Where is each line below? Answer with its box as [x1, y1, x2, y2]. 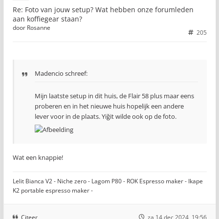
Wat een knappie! [13, 153, 63, 162]
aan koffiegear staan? [13, 14, 82, 23]
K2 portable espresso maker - [13, 186, 93, 195]
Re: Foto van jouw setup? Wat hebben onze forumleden [13, 4, 194, 14]
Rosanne [27, 23, 50, 32]
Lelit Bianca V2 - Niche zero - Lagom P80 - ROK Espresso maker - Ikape [13, 176, 203, 185]
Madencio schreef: [35, 68, 88, 78]
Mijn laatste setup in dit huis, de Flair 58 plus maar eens [35, 91, 194, 100]
